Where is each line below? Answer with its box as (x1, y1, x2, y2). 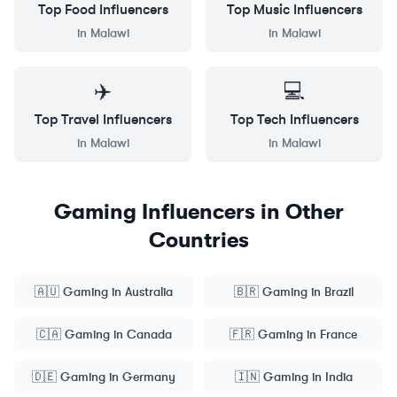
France (320, 327, 357, 342)
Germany (122, 370, 175, 385)
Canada (126, 327, 172, 342)
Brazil (323, 284, 354, 300)
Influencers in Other (136, 199, 344, 225)
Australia (125, 284, 173, 300)
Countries (148, 228, 249, 253)
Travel (60, 111, 99, 128)
